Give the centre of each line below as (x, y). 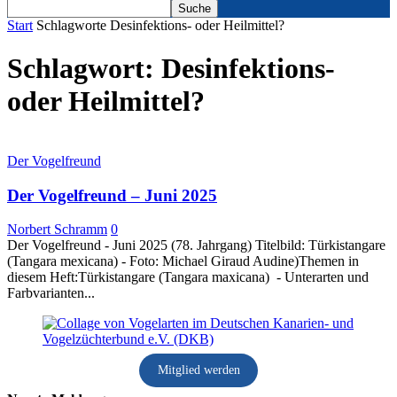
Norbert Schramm (57, 230)
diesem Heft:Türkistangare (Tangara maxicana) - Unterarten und (188, 277)
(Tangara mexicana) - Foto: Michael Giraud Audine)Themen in (183, 261)
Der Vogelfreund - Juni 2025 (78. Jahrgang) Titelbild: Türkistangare (196, 245)
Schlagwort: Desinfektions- (171, 69)
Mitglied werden (198, 370)
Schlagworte (71, 25)
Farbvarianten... (51, 293)
